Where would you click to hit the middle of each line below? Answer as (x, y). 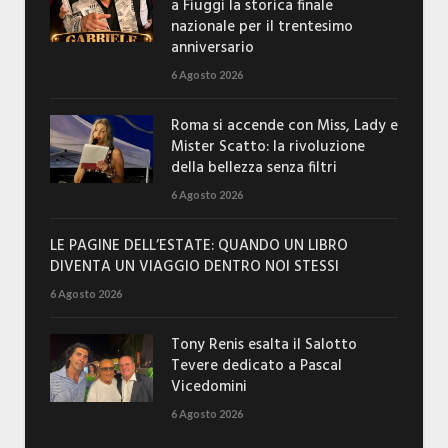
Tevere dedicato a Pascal (256, 366)
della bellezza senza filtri (254, 168)
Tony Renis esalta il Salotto (264, 345)
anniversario (212, 48)
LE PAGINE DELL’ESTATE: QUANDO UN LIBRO (199, 246)
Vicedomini (209, 387)
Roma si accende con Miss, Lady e (284, 126)
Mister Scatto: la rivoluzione (268, 147)
